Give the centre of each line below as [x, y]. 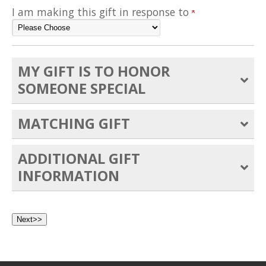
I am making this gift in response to [102, 12]
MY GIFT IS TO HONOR [94, 71]
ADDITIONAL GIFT [79, 158]
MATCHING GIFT [74, 123]
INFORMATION [69, 175]
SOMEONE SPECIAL [82, 88]
